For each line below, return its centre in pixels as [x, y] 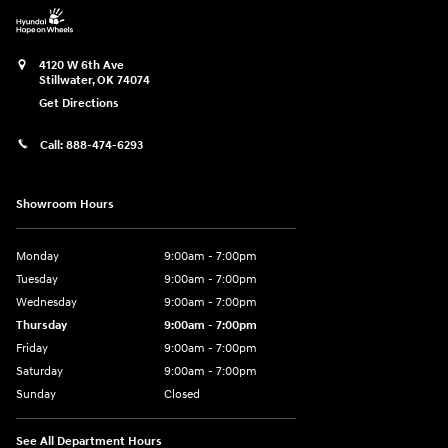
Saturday [39, 372]
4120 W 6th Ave [81, 65]
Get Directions [79, 103]
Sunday [36, 395]
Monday [37, 257]
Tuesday [37, 280]
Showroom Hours [65, 205]
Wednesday [46, 303]
